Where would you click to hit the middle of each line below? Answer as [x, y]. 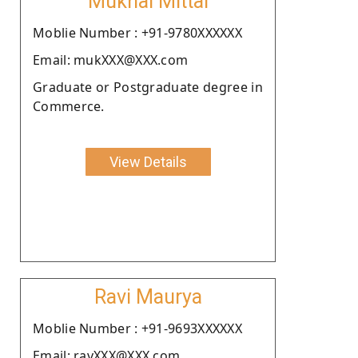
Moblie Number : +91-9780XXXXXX [137, 32]
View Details [148, 161]
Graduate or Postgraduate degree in [148, 87]
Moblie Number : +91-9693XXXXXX [137, 328]
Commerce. [69, 106]
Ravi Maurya [148, 296]
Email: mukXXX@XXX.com [111, 60]
